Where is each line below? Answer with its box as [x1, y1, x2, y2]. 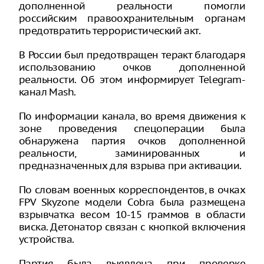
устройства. [19, 233, 74, 246]
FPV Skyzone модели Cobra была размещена [19, 196, 245, 209]
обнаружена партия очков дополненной [19, 134, 245, 147]
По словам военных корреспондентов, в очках [19, 183, 245, 196]
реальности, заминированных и [19, 147, 245, 160]
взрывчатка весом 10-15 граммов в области [19, 208, 245, 221]
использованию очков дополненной [19, 61, 245, 74]
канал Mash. [19, 85, 76, 98]
